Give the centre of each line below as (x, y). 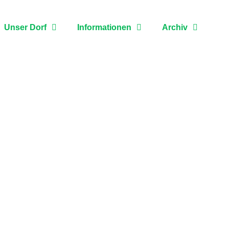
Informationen (105, 27)
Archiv (175, 27)
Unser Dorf (26, 27)
